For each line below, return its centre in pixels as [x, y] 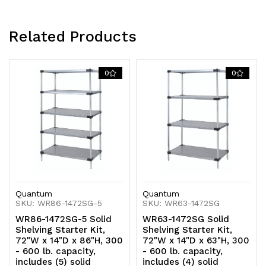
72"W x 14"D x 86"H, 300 [69, 240]
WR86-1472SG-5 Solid [64, 219]
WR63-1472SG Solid [186, 219]
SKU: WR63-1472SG [181, 203]
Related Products [73, 36]
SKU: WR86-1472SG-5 [59, 203]
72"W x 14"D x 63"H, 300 [196, 240]
